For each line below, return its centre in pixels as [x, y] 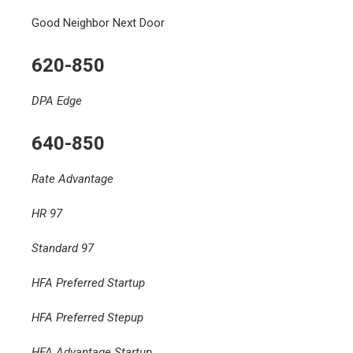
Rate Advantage [72, 179]
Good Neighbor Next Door [98, 23]
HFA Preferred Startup [88, 283]
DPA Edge [57, 101]
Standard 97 [63, 248]
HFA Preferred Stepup [87, 318]
